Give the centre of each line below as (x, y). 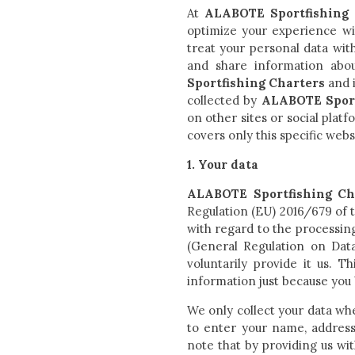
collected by (224, 100)
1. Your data (223, 164)
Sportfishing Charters (256, 83)
